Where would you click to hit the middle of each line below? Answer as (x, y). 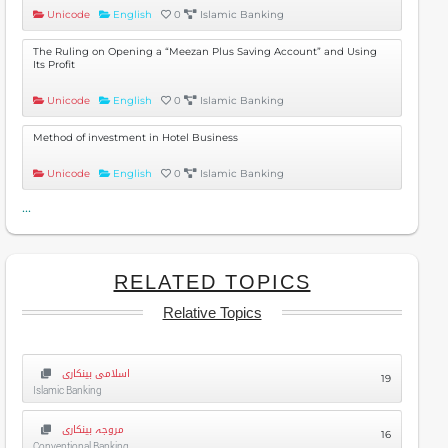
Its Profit (54, 64)
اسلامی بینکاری (96, 373)
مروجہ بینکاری (93, 429)
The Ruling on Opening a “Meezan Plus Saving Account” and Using (205, 51)
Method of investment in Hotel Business (135, 137)
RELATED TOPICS (212, 282)
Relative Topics (212, 312)
